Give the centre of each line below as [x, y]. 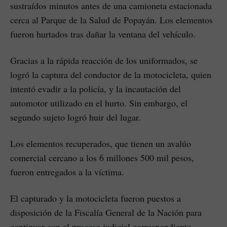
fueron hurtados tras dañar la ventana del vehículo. [103, 34]
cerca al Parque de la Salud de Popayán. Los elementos [111, 20]
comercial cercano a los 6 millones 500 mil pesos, [102, 157]
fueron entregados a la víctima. [67, 172]
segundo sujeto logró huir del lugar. [75, 117]
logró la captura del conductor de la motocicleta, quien [111, 74]
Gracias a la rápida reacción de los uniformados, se [104, 60]
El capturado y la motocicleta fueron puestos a [96, 198]
